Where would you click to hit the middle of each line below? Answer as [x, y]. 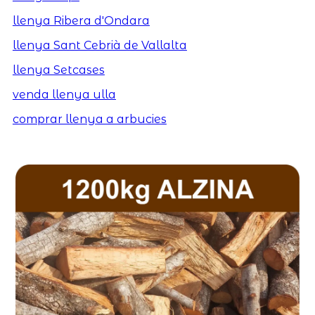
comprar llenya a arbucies [89, 120]
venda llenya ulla [64, 95]
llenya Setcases [58, 70]
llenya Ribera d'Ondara [81, 21]
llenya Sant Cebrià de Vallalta [99, 46]
